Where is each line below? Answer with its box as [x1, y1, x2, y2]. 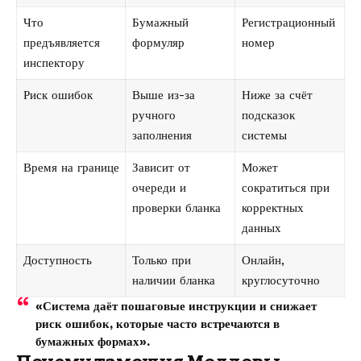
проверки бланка [131, 201, 221, 216]
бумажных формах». [35, 334, 150, 350]
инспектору [23, 56, 85, 71]
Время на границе [23, 160, 119, 176]
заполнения [131, 128, 192, 143]
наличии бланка [131, 273, 215, 288]
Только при [131, 253, 191, 268]
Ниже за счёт [241, 88, 313, 103]
